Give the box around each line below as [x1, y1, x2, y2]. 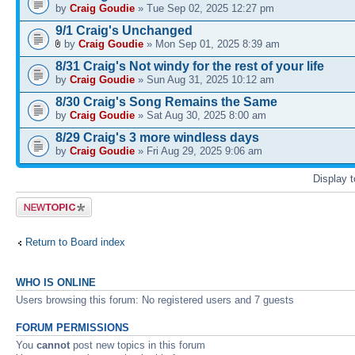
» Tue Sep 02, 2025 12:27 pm [135, 2, 274, 14]
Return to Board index [25, 235, 125, 248]
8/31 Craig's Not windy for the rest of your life [55, 59, 324, 73]
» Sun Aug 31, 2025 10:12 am [135, 73, 274, 86]
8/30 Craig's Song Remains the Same [55, 94, 277, 109]
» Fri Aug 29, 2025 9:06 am [135, 144, 262, 157]
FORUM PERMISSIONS [16, 322, 129, 334]
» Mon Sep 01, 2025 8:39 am [143, 37, 280, 50]
